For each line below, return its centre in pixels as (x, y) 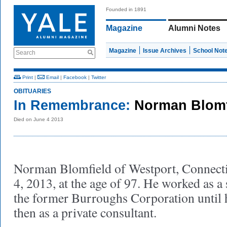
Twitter (99, 77)
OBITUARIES (32, 91)
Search (26, 53)
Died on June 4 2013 (39, 119)
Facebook (75, 77)
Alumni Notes (194, 28)
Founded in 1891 (126, 9)
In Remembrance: (72, 105)
